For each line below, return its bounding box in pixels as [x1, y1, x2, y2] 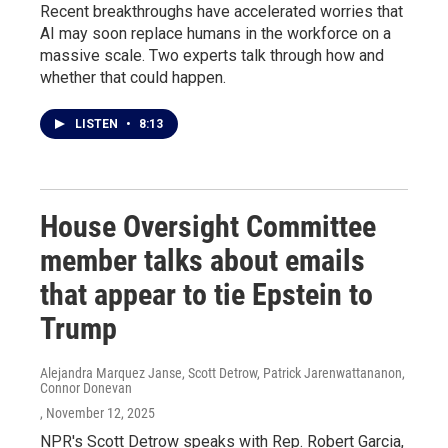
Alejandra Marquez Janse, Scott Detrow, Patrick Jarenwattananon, [40, 365, 405, 381]
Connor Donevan [40, 380, 132, 396]
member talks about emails [40, 243, 365, 278]
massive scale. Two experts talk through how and [40, 46, 384, 65]
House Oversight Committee [40, 209, 376, 244]
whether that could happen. [40, 68, 226, 87]
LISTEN [75, 117, 121, 131]
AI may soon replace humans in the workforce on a [40, 24, 391, 43]
